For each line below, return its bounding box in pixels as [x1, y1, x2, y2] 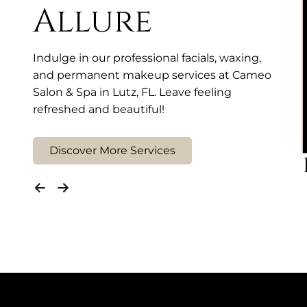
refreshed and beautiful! [33, 103, 164, 116]
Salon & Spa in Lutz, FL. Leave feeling [33, 86, 232, 99]
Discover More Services [49, 144, 175, 158]
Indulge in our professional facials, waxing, [33, 51, 261, 65]
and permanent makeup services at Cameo [33, 69, 271, 82]
